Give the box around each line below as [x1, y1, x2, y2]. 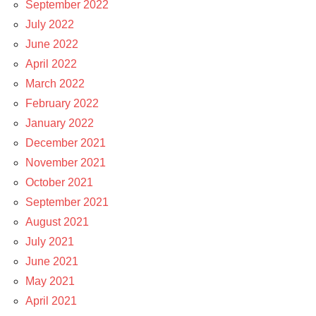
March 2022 [25, 77, 85, 90]
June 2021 [25, 255, 78, 267]
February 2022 [25, 97, 99, 109]
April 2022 [25, 57, 77, 70]
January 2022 [25, 116, 94, 129]
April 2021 [25, 294, 77, 307]
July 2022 [25, 18, 74, 30]
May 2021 [25, 274, 75, 287]
